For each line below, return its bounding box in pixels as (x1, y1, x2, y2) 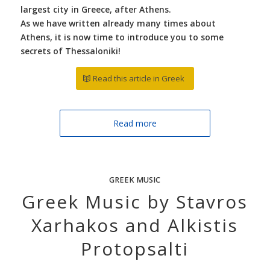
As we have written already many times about (20, 17, 216, 29)
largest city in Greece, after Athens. (20, 3, 171, 15)
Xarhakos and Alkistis (31, 212, 239, 237)
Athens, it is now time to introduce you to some (20, 31, 224, 43)
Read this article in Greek (92, 72, 184, 84)
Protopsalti (81, 236, 189, 261)
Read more (113, 117, 157, 129)
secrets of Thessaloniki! (20, 45, 121, 57)
